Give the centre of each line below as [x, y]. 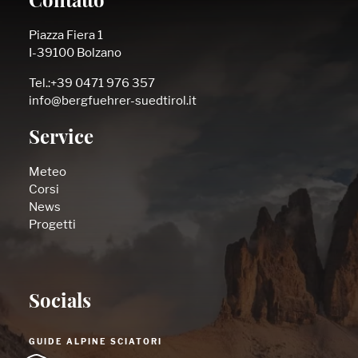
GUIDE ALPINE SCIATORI [95, 341]
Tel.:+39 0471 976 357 [92, 83]
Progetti [52, 224]
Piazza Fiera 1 [66, 35]
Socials [60, 303]
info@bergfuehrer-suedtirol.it [113, 100]
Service [61, 139]
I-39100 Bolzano [75, 52]
